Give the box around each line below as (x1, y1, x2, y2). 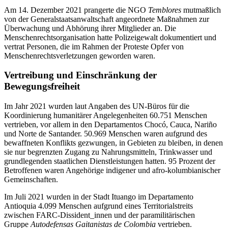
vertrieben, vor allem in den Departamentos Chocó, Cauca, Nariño (4, 120, 217, 129)
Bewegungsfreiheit (4, 81, 80, 92)
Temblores (148, 5, 181, 14)
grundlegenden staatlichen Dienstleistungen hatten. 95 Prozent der (4, 156, 215, 165)
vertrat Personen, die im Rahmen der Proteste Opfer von (4, 42, 184, 51)
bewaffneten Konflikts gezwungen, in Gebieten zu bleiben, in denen (4, 138, 223, 147)
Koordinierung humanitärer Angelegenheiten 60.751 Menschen (4, 110, 207, 120)
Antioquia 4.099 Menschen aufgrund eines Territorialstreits (4, 201, 193, 210)
